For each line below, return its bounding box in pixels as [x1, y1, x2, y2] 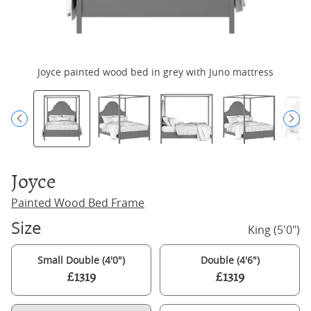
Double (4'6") [200, 253, 260, 267]
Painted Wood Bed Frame [11, 195, 144, 210]
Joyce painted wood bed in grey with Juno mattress [37, 65, 274, 78]
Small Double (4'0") [37, 253, 125, 267]
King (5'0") [248, 222, 300, 237]
